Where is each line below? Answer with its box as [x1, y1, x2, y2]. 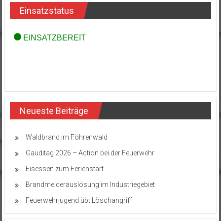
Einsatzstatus [19, 5, 74, 16]
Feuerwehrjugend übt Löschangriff [25, 196, 132, 204]
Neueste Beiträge [19, 105, 88, 116]
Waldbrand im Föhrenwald [25, 133, 108, 141]
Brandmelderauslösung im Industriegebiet [25, 180, 155, 188]
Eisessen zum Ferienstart [25, 164, 104, 173]
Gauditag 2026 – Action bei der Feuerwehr [25, 148, 154, 157]
